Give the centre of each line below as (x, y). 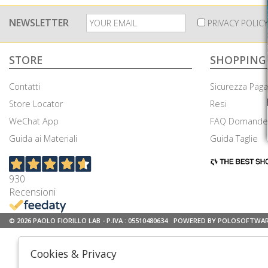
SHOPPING (238, 60)
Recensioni (32, 192)
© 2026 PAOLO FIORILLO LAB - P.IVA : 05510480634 (88, 220)
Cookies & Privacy (74, 254)
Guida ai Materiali (43, 138)
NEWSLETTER (39, 23)
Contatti (25, 86)
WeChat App (34, 121)
